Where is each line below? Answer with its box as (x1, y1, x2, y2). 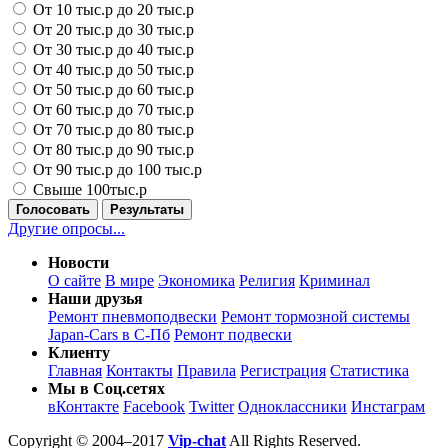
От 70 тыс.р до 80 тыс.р (29, 120, 194, 138)
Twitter (189, 397, 234, 415)
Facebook (123, 397, 185, 415)
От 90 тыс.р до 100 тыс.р (29, 160, 202, 178)
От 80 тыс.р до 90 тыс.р (29, 140, 194, 158)
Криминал (299, 271, 370, 289)
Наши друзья (48, 289, 143, 307)
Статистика (330, 361, 409, 379)
